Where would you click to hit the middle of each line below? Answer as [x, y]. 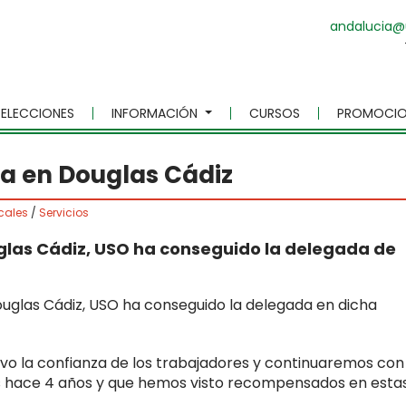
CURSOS [274, 113]
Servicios [64, 212]
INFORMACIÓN [156, 113]
